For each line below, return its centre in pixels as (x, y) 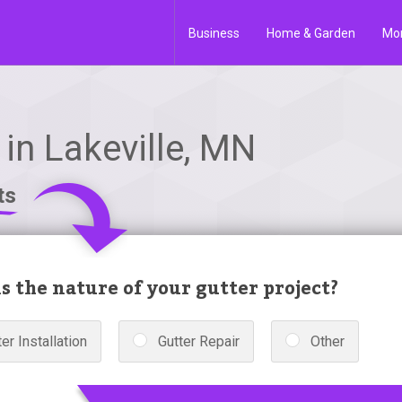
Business (214, 33)
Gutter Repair (199, 341)
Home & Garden (311, 33)
